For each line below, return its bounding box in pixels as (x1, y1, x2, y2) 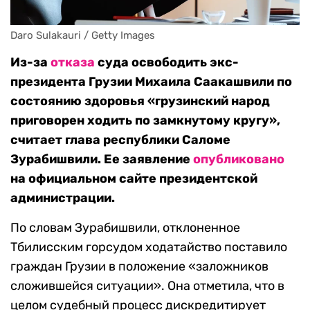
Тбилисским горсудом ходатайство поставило (10, 239, 287, 255)
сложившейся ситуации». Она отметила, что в (10, 278, 284, 294)
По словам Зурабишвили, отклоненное (10, 220, 240, 236)
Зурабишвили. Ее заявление (10, 152, 193, 167)
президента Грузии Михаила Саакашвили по (10, 74, 292, 90)
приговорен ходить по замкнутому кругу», (10, 113, 280, 129)
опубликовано (193, 152, 284, 167)
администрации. (10, 190, 115, 206)
